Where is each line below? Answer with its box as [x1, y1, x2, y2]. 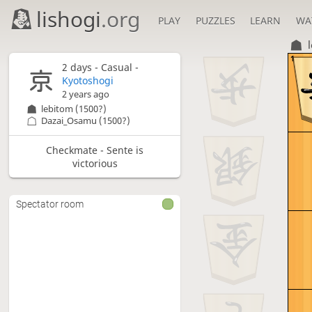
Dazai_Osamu [41, 115, 97, 127]
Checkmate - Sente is [46, 143, 144, 157]
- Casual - [92, 61, 139, 75]
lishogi [36, 5, 102, 33]
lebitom [41, 103, 74, 116]
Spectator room [16, 198, 84, 210]
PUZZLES [195, 14, 235, 27]
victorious [72, 156, 118, 170]
